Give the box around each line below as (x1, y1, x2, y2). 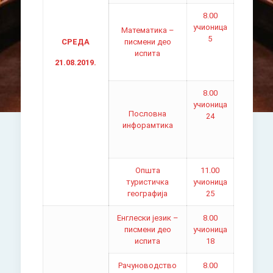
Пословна (129, 109, 167, 118)
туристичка (126, 177, 169, 186)
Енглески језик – (116, 213, 179, 222)
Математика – (121, 26, 174, 35)
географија (127, 189, 168, 198)
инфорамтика (122, 121, 173, 130)
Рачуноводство (118, 261, 177, 270)
